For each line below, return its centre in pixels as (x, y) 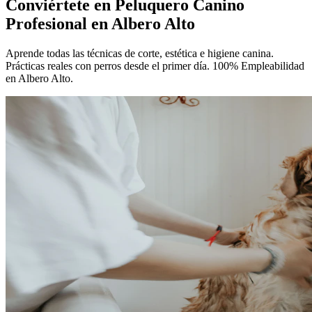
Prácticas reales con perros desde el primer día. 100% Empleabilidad (155, 65)
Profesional (48, 23)
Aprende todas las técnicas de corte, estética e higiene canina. (140, 53)
